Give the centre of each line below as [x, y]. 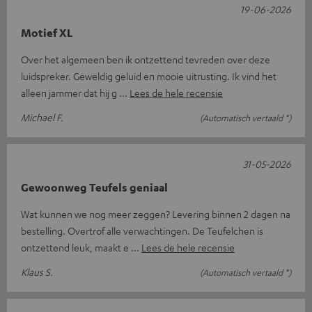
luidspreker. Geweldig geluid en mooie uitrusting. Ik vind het [149, 76]
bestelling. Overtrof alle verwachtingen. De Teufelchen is [142, 231]
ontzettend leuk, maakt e [76, 248]
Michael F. [42, 117]
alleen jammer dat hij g [70, 93]
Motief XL [47, 33]
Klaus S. [37, 272]
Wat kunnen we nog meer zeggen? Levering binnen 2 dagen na [156, 214]
